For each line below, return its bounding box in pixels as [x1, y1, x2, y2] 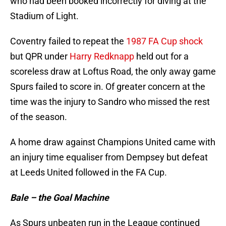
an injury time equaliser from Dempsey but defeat [10, 152, 208, 163]
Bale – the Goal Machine [10, 192, 109, 203]
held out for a [134, 51, 189, 62]
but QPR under [10, 51, 70, 62]
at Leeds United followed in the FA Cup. [10, 167, 167, 178]
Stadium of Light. [10, 11, 79, 22]
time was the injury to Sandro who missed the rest [10, 96, 210, 107]
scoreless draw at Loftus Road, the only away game [10, 66, 216, 77]
